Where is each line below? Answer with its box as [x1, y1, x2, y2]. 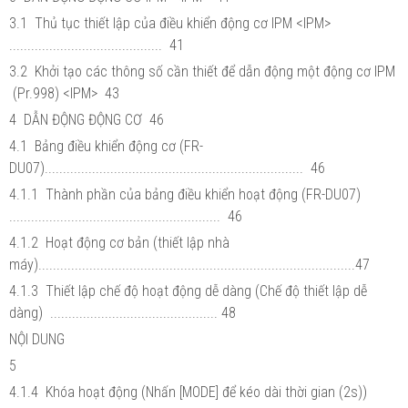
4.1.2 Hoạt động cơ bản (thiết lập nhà [9, 233, 229, 251]
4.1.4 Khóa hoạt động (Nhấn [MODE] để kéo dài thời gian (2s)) [9, 382, 371, 401]
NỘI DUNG [9, 330, 68, 348]
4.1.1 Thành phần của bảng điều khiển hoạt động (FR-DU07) [9, 185, 364, 203]
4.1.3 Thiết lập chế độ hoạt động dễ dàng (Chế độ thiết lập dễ [9, 281, 367, 300]
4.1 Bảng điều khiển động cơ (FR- [9, 137, 203, 155]
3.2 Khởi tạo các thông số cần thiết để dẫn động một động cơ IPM [9, 62, 399, 80]
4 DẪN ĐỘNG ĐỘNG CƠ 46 [9, 110, 164, 128]
